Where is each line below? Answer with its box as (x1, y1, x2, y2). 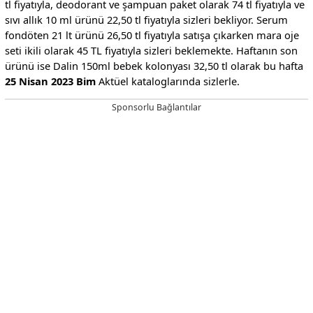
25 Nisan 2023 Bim (4, 73, 96, 88)
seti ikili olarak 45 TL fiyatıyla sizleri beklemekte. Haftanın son (4, 43, 298, 57)
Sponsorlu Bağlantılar (111, 101, 201, 114)
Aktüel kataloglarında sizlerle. (95, 73, 240, 88)
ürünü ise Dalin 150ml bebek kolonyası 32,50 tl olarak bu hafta (4, 58, 303, 73)
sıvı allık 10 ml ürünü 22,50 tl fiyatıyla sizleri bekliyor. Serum (4, 12, 288, 27)
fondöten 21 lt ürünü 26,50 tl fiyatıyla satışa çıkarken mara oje (4, 27, 299, 42)
